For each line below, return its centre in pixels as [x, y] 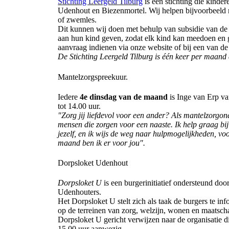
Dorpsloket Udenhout [93, 163]
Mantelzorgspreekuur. [93, 77]
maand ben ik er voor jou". [102, 143]
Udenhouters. [80, 192]
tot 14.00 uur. [79, 106]
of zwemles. [77, 20]
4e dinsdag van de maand [124, 97]
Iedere [69, 97]
